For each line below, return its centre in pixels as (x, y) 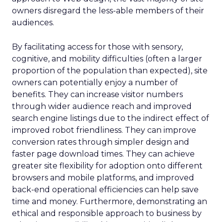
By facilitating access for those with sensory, (97, 47)
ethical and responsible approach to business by (107, 213)
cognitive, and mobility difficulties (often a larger (107, 59)
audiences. (33, 23)
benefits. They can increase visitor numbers (97, 94)
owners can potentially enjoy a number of (95, 83)
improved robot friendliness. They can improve (104, 130)
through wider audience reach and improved (102, 106)
